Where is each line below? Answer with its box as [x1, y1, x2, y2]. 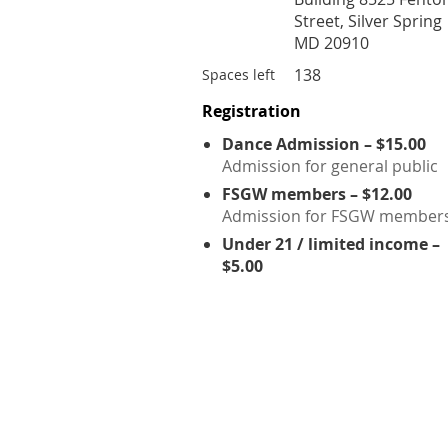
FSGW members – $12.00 [222, 183, 412, 205]
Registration [202, 100, 301, 122]
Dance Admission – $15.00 [222, 133, 426, 155]
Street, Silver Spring [294, 10, 442, 32]
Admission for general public [222, 155, 438, 177]
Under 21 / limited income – [222, 233, 440, 255]
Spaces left [202, 65, 275, 84]
